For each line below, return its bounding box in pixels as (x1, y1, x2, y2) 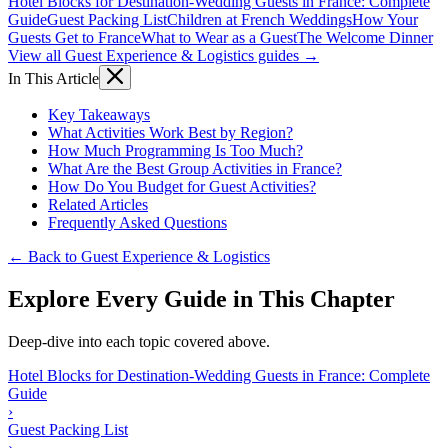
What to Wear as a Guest (141, 28, 297, 46)
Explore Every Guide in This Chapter (8, 285, 395, 312)
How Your (352, 10, 418, 28)
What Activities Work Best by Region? (48, 123, 293, 141)
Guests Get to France (8, 28, 141, 46)
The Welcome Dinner (297, 28, 433, 46)
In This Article (8, 69, 99, 87)
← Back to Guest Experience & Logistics (8, 247, 270, 265)
